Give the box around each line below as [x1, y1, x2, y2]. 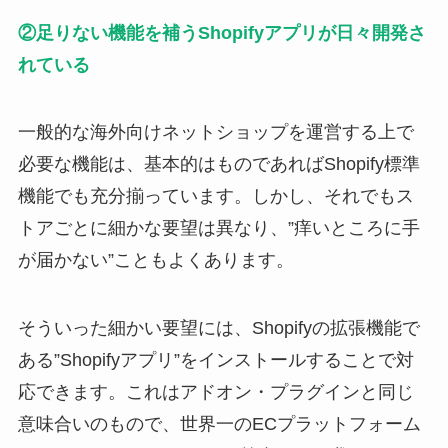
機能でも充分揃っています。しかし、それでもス [17, 186, 414, 207]
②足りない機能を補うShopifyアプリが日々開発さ [17, 22, 426, 43]
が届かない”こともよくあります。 [17, 250, 294, 271]
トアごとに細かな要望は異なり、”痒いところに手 [17, 218, 420, 239]
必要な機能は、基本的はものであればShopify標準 [17, 154, 420, 175]
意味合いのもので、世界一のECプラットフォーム [17, 414, 421, 435]
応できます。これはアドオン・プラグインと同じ [17, 382, 414, 403]
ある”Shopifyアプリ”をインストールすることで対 [17, 350, 414, 371]
